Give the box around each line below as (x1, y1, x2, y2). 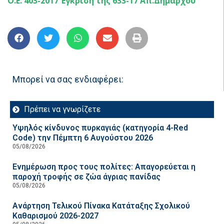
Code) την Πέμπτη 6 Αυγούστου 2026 (12, 132, 153, 142)
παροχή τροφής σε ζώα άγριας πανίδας (12, 171, 160, 181)
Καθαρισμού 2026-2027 (12, 210, 98, 220)
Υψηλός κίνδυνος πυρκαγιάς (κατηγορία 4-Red (12, 122, 188, 132)
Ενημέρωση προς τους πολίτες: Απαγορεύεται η (12, 161, 195, 171)
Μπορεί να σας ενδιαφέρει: (12, 73, 123, 84)
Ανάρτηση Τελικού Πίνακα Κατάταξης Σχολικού (12, 200, 190, 210)
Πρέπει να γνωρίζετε (23, 104, 100, 114)
